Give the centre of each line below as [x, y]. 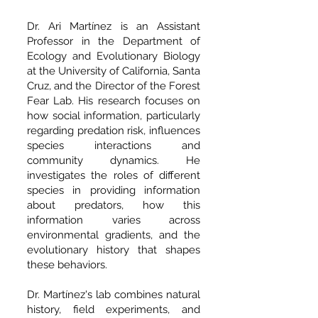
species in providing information [114, 190]
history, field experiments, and [114, 309]
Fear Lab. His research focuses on [114, 101]
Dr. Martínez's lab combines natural [114, 295]
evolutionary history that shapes [114, 250]
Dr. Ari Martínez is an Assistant [114, 26]
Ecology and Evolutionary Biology [114, 56]
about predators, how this [114, 205]
